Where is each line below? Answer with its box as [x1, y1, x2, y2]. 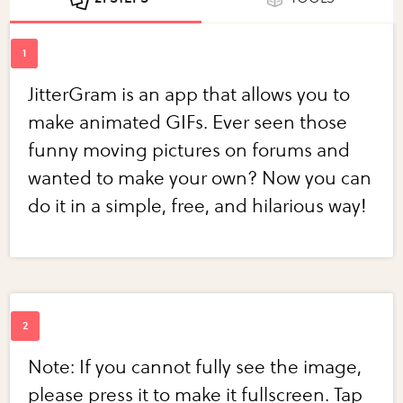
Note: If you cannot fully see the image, [28, 356, 363, 380]
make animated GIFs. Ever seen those [28, 112, 348, 135]
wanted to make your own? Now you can [28, 167, 372, 191]
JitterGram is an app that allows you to [28, 84, 351, 107]
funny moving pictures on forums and [28, 139, 351, 163]
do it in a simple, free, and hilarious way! [28, 195, 368, 219]
